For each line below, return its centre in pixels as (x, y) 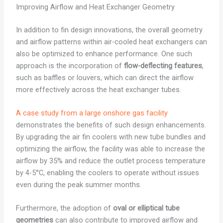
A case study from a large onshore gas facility (92, 113)
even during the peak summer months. (78, 185)
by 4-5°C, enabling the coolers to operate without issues (107, 173)
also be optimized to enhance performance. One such (104, 54)
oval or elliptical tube (146, 208)
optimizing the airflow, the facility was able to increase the (110, 149)
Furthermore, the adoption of (64, 208)
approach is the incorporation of (70, 65)
